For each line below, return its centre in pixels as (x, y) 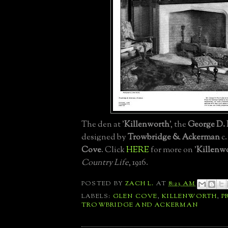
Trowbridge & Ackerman (174, 138)
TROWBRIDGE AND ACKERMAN (140, 205)
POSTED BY (104, 184)
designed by (105, 138)
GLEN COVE (135, 196)
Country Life (105, 163)
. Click (114, 150)
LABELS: (97, 196)
